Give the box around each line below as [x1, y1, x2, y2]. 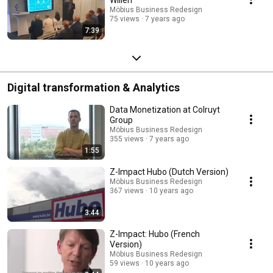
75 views [110, 14, 140, 23]
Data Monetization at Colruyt [110, 104, 220, 115]
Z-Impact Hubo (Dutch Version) [110, 166, 229, 177]
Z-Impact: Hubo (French [110, 229, 200, 239]
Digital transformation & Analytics [7, 80, 180, 94]
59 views [110, 258, 140, 268]
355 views [110, 134, 144, 143]
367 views [110, 186, 144, 195]
